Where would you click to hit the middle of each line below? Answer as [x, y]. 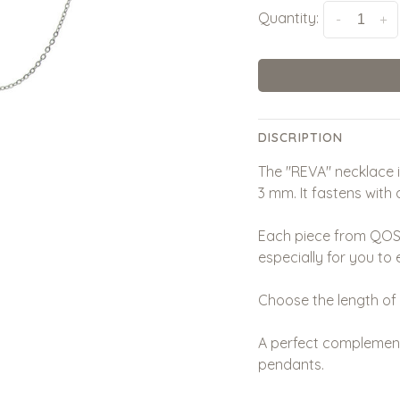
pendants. [291, 364]
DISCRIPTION [301, 137]
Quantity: [288, 18]
